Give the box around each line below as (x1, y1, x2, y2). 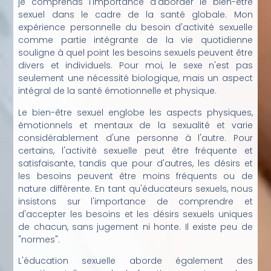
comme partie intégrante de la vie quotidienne (18, 34, 253, 47)
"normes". (18, 233, 60, 246)
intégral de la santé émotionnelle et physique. (18, 85, 217, 97)
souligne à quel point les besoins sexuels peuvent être (18, 47, 253, 59)
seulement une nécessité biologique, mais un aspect (18, 72, 253, 85)
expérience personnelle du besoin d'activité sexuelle (18, 21, 253, 34)
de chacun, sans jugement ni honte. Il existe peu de (18, 220, 253, 233)
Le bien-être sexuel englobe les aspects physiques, (18, 106, 253, 119)
